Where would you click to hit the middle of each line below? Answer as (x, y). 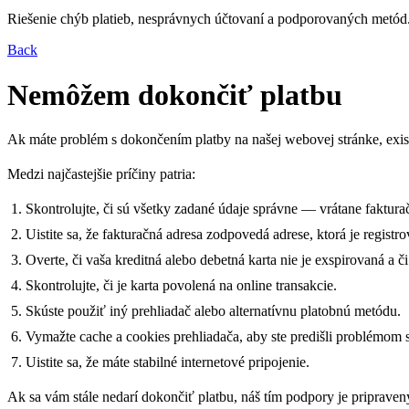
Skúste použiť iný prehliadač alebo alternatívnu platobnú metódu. (213, 311)
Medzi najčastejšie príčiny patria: (101, 174)
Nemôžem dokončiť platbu (175, 94)
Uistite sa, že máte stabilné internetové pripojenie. (168, 362)
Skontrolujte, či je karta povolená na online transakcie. (181, 286)
